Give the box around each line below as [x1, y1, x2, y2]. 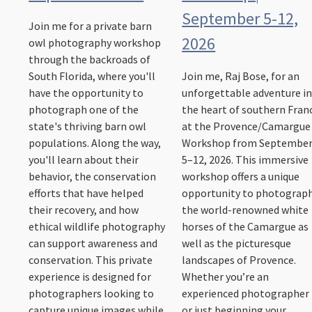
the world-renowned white [182, 203, 309, 217]
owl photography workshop [29, 36, 162, 50]
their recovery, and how [29, 203, 139, 217]
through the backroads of [29, 52, 151, 67]
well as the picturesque [182, 236, 292, 251]
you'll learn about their [29, 153, 139, 167]
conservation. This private [29, 253, 153, 267]
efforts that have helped [29, 186, 144, 201]
